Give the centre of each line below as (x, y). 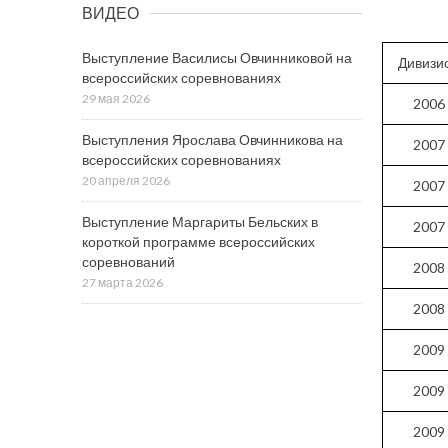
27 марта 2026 (122, 282)
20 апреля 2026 (126, 180)
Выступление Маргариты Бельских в (200, 221)
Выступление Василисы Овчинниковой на (217, 57)
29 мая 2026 (116, 98)
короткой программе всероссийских (198, 241)
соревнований (128, 261)
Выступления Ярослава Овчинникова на (212, 139)
